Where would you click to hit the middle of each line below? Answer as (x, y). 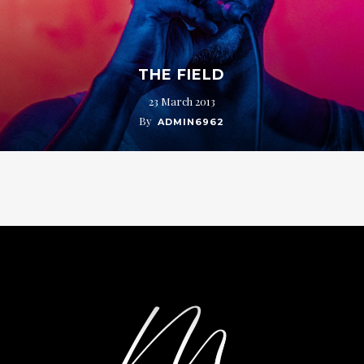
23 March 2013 (182, 101)
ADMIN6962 (191, 121)
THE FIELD (182, 74)
